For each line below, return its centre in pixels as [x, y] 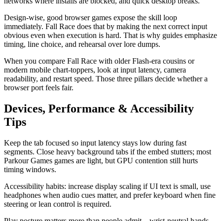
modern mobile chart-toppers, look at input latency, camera [95, 70]
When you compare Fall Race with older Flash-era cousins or [99, 61]
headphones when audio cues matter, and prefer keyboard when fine [110, 195]
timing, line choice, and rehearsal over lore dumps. [82, 44]
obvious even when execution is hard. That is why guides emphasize [110, 35]
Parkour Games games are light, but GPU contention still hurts [101, 160]
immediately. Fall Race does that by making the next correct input [106, 26]
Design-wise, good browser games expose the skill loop [91, 17]
